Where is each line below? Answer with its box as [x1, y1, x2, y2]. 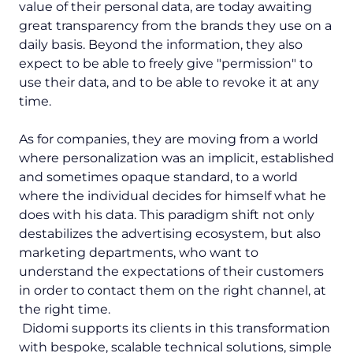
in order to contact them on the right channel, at [19, 283, 326, 299]
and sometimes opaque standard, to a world [19, 169, 298, 185]
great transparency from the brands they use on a [19, 18, 332, 34]
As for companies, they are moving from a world [19, 132, 318, 147]
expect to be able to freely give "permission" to [19, 56, 313, 72]
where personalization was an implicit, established [19, 150, 334, 166]
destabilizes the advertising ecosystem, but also [19, 226, 321, 242]
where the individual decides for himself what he [19, 188, 326, 204]
